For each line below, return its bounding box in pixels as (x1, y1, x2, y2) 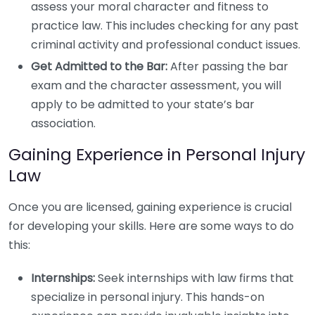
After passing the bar (167, 58, 288, 75)
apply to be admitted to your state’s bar (31, 96, 255, 112)
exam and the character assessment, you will (31, 77, 281, 94)
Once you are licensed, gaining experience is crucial (8, 199, 292, 215)
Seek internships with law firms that (95, 270, 294, 286)
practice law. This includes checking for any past (31, 18, 299, 34)
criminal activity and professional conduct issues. (31, 37, 300, 53)
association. (31, 115, 96, 131)
